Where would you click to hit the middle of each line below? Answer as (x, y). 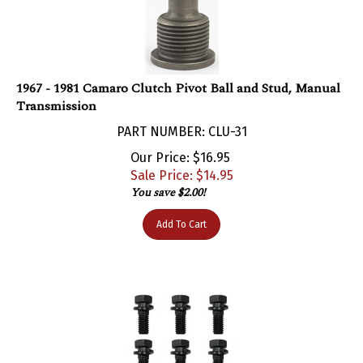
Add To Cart (181, 208)
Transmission (56, 90)
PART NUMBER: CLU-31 (181, 115)
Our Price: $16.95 (180, 141)
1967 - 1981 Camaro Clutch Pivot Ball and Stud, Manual (178, 72)
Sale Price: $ (167, 159)
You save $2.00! (167, 176)
